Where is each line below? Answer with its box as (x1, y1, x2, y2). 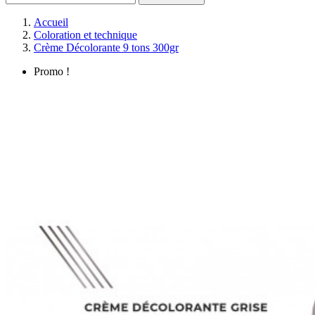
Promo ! (34, 65, 70, 77)
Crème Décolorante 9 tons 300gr (34, 41, 179, 53)
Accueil (34, 16, 68, 28)
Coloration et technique (34, 29, 137, 41)
